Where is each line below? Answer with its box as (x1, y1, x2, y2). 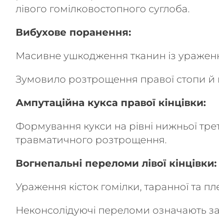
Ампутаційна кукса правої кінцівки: (16, 97, 206, 109)
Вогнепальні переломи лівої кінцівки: (16, 157, 217, 169)
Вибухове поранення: (16, 26, 131, 38)
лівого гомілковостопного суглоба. (16, 3, 190, 15)
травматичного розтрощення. (16, 134, 167, 146)
